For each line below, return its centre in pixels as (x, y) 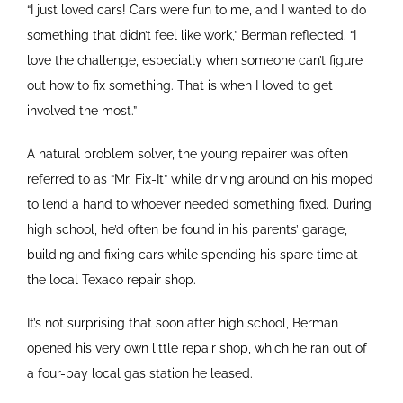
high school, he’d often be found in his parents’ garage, (187, 230)
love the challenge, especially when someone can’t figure (195, 61)
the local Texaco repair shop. (112, 280)
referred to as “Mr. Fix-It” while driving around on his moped (200, 179)
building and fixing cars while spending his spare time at (193, 255)
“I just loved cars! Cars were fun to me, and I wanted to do (197, 10)
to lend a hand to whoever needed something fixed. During (199, 205)
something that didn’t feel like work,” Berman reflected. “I (192, 36)
